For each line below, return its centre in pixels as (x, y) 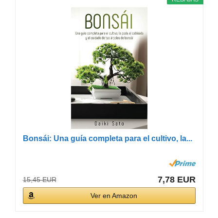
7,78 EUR (177, 179)
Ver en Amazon (114, 195)
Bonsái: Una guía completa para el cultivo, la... (107, 138)
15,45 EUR (39, 179)
